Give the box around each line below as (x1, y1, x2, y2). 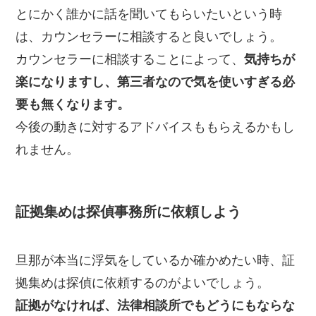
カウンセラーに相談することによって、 (16, 51, 245, 66)
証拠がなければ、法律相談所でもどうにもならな (16, 298, 296, 313)
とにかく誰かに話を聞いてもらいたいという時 (16, 6, 283, 21)
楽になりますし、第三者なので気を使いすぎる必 (16, 74, 296, 89)
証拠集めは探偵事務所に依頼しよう (16, 203, 242, 219)
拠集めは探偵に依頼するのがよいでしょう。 (16, 276, 270, 291)
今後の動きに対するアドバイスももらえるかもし (16, 119, 296, 134)
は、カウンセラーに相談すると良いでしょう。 (16, 29, 283, 44)
